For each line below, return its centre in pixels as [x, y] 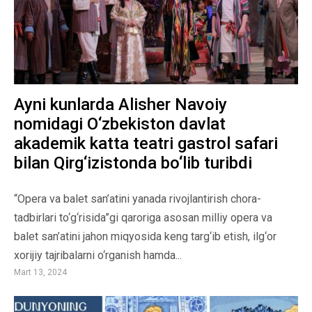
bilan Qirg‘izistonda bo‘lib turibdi [133, 163]
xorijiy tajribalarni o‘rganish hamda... [98, 256]
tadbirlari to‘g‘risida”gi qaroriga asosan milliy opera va [143, 218]
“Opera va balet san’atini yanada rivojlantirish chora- [138, 199]
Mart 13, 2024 [40, 272]
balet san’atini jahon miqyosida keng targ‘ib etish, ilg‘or [145, 237]
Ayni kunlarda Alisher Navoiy [120, 105]
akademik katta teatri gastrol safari [146, 144]
